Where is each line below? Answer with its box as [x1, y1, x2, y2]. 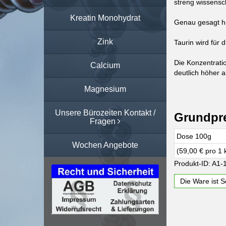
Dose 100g [176, 132, 211, 140]
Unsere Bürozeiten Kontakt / [54, 108, 155, 117]
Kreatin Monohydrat [70, 13, 140, 22]
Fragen [89, 117, 118, 126]
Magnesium [84, 84, 126, 93]
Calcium [90, 61, 120, 70]
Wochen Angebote [72, 140, 138, 149]
